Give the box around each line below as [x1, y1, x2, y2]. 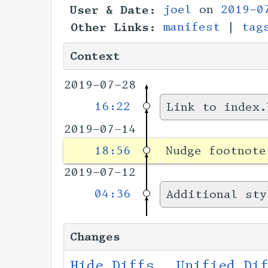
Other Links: [71, 20, 157, 35]
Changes [70, 229, 120, 245]
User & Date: [70, 2, 157, 18]
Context [70, 48, 120, 64]
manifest [163, 20, 220, 35]
